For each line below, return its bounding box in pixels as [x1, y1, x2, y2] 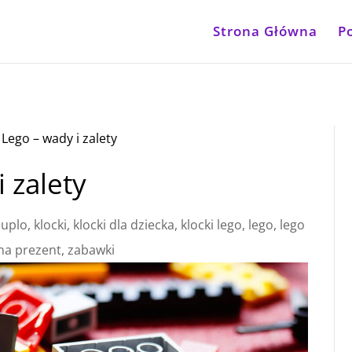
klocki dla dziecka [73, 215, 175, 233]
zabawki [68, 240, 115, 258]
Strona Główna [212, 22, 317, 40]
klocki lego [181, 215, 243, 233]
